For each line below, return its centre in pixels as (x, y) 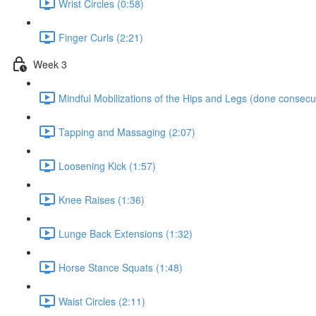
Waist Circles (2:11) (102, 301)
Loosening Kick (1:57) (107, 165)
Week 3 (50, 64)
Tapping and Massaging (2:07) (127, 132)
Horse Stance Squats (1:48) (121, 267)
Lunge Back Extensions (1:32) (126, 233)
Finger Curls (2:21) (101, 37)
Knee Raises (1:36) (102, 199)
